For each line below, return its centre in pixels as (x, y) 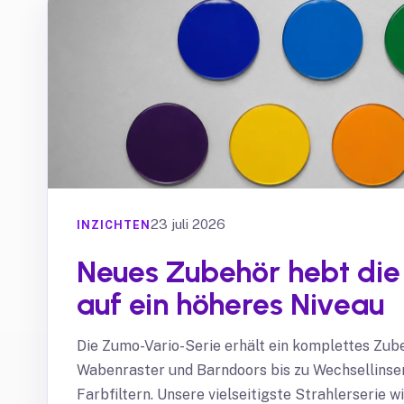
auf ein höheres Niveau (230, 303)
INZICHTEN (114, 225)
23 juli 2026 (188, 225)
